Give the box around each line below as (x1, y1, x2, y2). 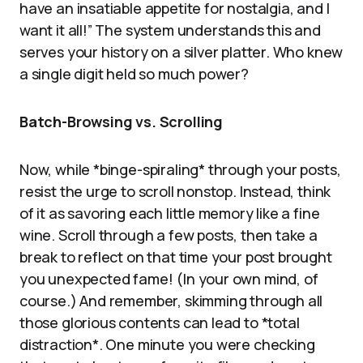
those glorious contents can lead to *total (19, 313, 300, 332)
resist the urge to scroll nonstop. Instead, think (19, 181, 331, 201)
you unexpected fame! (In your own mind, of (19, 269, 318, 288)
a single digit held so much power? (19, 64, 249, 83)
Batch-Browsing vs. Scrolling (19, 112, 223, 131)
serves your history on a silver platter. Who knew (19, 42, 344, 62)
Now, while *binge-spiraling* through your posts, (19, 160, 341, 179)
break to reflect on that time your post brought (19, 247, 332, 267)
